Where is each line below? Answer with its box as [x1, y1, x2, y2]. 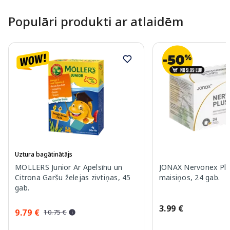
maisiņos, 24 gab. [159, 172, 220, 182]
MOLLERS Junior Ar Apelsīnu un [15, 162, 123, 172]
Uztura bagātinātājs [15, 149, 72, 159]
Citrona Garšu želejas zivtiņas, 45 [15, 172, 131, 182]
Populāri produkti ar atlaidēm [8, 12, 183, 30]
